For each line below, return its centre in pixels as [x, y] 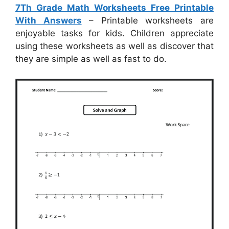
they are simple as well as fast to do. [91, 59]
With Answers [49, 21]
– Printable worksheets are [148, 21]
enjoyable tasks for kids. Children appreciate [114, 33]
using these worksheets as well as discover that [114, 46]
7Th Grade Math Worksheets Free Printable [114, 8]
